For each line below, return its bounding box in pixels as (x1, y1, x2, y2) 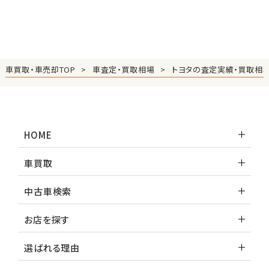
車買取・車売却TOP (5, 63, 76, 75)
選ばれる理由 (24, 241, 80, 254)
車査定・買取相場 (92, 63, 155, 75)
